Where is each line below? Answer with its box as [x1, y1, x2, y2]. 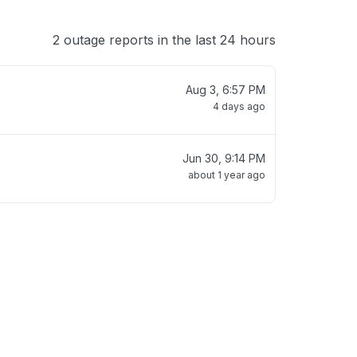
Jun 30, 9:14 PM [182, 151, 265, 165]
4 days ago [213, 100, 265, 112]
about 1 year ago [188, 169, 265, 181]
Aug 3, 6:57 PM [186, 83, 265, 96]
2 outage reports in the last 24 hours [53, 32, 276, 48]
